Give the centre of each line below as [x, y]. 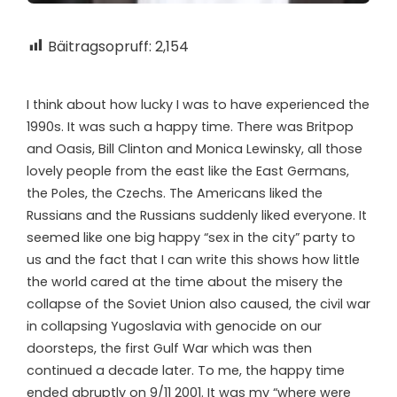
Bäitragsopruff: [100, 46]
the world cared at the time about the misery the [185, 281]
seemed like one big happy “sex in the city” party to [191, 237]
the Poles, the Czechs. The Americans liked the [175, 193]
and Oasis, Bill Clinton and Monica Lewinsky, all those [195, 148]
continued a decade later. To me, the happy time [186, 370]
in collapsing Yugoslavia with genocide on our [174, 326]
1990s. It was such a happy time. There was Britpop [190, 126]
